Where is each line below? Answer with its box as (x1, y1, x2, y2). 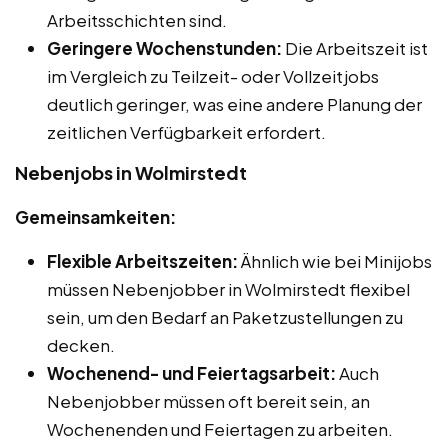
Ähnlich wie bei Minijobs (238, 249, 432, 272)
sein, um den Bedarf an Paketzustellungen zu (47, 305, 403, 328)
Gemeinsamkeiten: (15, 205, 176, 228)
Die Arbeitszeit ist (282, 36, 428, 59)
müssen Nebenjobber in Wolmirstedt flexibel (47, 277, 410, 300)
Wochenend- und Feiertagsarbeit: (47, 361, 336, 384)
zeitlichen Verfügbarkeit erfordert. (47, 120, 326, 143)
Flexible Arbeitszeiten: (47, 249, 238, 272)
